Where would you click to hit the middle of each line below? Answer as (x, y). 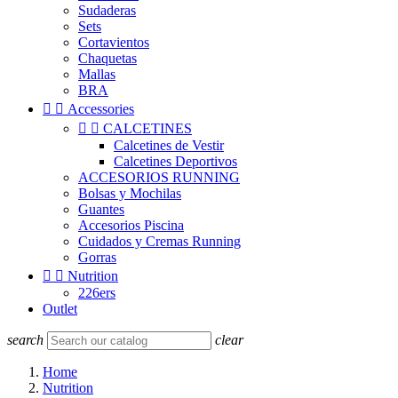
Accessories (101, 109)
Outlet (60, 309)
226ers (97, 293)
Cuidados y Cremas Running (159, 241)
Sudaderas (107, 10)
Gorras (97, 257)
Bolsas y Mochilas (130, 193)
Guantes (101, 209)
